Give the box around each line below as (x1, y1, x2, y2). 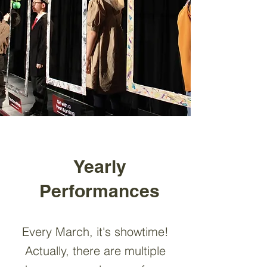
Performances (39, 180, 160, 201)
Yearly (73, 156, 126, 177)
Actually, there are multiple (24, 243, 166, 258)
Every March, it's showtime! (21, 224, 169, 239)
